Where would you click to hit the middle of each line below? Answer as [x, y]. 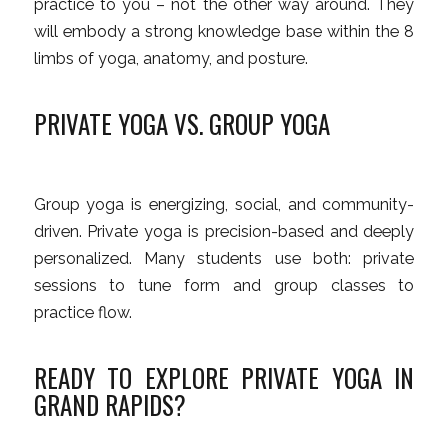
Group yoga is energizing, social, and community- [224, 205]
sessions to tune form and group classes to [224, 286]
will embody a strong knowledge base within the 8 [224, 32]
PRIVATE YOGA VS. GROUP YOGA [181, 123]
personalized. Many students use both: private [224, 259]
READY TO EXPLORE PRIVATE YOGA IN [224, 377]
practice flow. [82, 313]
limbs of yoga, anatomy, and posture [169, 59]
